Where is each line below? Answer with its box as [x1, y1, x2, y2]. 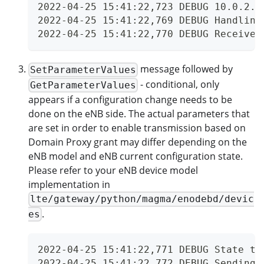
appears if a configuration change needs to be [28, 93, 232, 106]
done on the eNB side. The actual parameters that [28, 107, 250, 120]
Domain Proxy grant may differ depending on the [28, 135, 247, 148]
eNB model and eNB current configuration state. [28, 149, 243, 163]
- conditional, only [138, 78, 220, 91]
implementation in [28, 177, 110, 191]
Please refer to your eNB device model [28, 163, 198, 177]
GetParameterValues [30, 79, 137, 91]
